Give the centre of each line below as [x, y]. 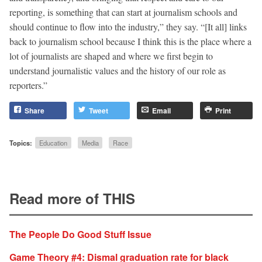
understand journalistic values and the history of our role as [118, 70]
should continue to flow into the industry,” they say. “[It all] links [128, 26]
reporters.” [28, 85]
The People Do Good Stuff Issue [80, 234]
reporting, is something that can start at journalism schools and [123, 12]
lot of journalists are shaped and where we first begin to [111, 56]
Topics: [21, 142]
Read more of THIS [72, 199]
